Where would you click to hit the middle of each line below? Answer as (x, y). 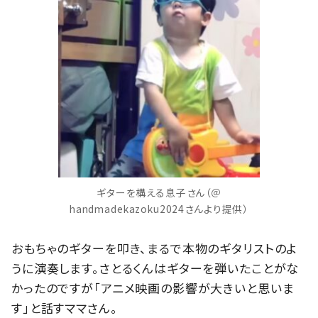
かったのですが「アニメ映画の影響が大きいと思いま (153, 288)
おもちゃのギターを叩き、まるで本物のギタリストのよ (155, 248)
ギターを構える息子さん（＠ (159, 192)
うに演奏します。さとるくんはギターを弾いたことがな (155, 268)
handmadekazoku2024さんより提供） (159, 208)
